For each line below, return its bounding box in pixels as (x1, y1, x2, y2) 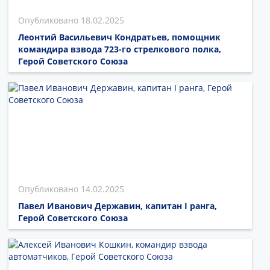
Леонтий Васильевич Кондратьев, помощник (18, 31, 221, 43)
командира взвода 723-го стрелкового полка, (18, 43, 221, 55)
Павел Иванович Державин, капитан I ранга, (18, 199, 217, 212)
